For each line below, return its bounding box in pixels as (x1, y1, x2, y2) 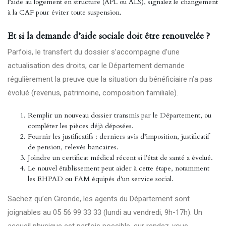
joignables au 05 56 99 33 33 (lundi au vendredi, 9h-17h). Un (8, 208, 202, 217)
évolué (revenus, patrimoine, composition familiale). (8, 88, 178, 97)
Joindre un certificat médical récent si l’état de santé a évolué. (28, 153, 213, 162)
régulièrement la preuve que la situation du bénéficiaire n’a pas (8, 75, 212, 84)
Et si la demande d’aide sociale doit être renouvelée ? (8, 30, 210, 42)
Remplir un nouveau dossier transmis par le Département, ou (28, 110, 211, 120)
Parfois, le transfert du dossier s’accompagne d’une (8, 47, 180, 56)
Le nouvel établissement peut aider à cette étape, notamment (28, 163, 209, 173)
